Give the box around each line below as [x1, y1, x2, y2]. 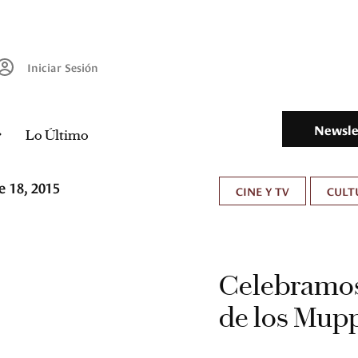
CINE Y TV [236, 183, 289, 199]
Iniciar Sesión [27, 59, 98, 75]
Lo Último [25, 126, 89, 145]
